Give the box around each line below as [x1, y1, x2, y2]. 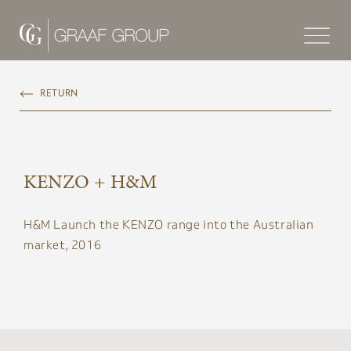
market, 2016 [24, 238, 102, 252]
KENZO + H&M [24, 168, 157, 195]
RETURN [40, 89, 78, 99]
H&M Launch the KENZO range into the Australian [24, 218, 314, 232]
